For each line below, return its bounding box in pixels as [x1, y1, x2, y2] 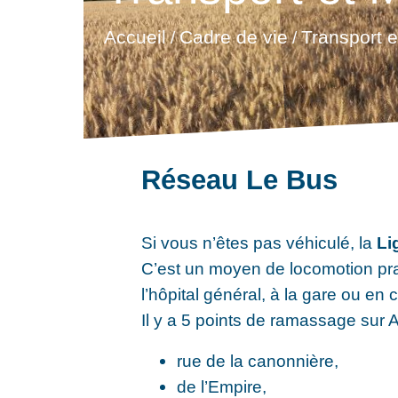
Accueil [103, 27, 166, 48]
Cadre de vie [179, 27, 288, 48]
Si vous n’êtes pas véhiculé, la [141, 232, 378, 252]
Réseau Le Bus [141, 164, 338, 195]
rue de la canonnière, [177, 351, 339, 371]
